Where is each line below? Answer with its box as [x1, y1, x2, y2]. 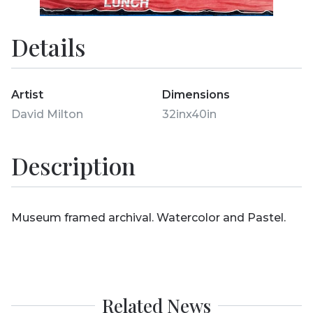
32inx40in [162, 108, 217, 121]
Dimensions [162, 88, 230, 101]
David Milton [11, 108, 86, 121]
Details [11, 31, 86, 63]
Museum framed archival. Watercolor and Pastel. [11, 211, 286, 224]
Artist [11, 88, 43, 101]
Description [11, 150, 136, 182]
